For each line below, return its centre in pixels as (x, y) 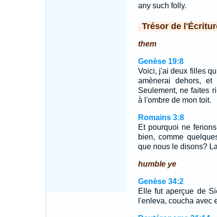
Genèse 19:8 (161, 61)
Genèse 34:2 (161, 181)
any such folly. (162, 6)
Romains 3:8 (161, 117)
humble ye (157, 164)
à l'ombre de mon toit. (174, 100)
